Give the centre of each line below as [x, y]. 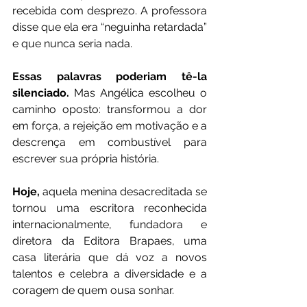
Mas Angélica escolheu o [138, 93]
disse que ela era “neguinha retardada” [110, 27]
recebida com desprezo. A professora [110, 11]
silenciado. [41, 93]
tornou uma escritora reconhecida [110, 208]
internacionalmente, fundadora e [110, 225]
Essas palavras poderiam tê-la [110, 77]
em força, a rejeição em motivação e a [110, 126]
